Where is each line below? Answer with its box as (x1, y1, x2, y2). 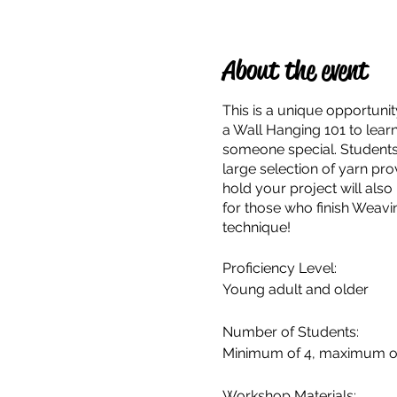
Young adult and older (222, 281, 369, 299)
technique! (222, 219, 291, 237)
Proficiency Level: (222, 260, 337, 277)
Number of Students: (222, 323, 359, 341)
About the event (222, 53, 368, 88)
